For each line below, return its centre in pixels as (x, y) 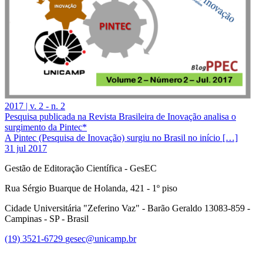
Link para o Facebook (221, 248)
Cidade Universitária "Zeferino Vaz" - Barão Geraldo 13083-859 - (127, 208)
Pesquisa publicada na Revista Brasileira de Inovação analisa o (120, 116)
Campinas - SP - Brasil (47, 218)
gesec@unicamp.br (101, 238)
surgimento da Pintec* (46, 127)
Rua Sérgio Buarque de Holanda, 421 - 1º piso (91, 188)
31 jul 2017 (26, 148)
